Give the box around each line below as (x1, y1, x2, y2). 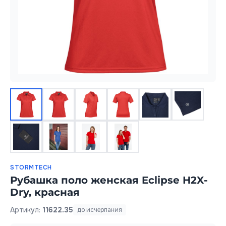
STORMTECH (10, 163, 52, 172)
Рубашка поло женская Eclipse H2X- (10, 174, 208, 186)
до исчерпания (77, 206, 122, 214)
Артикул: (10, 205, 42, 214)
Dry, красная (10, 186, 80, 198)
